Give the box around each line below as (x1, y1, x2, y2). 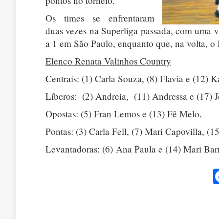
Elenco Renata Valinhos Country (45, 55, 171, 67)
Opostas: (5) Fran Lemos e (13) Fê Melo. (45, 108, 202, 120)
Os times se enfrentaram (45, 12, 154, 24)
